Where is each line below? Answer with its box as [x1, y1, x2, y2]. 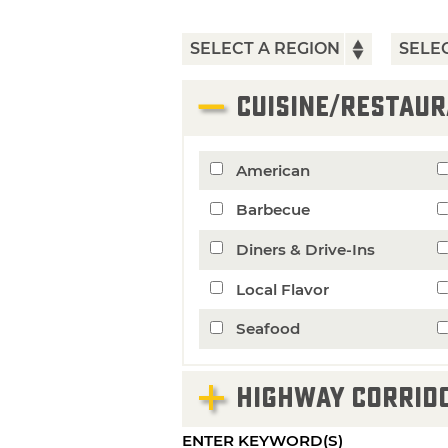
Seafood [235, 319, 300, 339]
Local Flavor [235, 279, 329, 299]
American [235, 160, 310, 180]
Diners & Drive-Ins [235, 239, 375, 259]
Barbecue [235, 200, 310, 220]
